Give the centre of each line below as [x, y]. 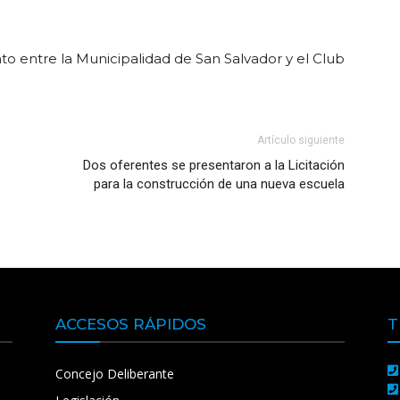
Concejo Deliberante [115, 374]
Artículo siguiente [301, 140]
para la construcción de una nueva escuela [219, 184]
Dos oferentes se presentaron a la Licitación [214, 165]
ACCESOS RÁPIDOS [131, 324]
